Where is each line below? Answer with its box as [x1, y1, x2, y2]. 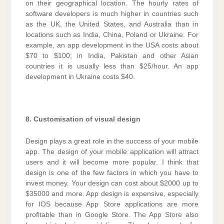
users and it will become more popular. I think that [25, 158, 198, 166]
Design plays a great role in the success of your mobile [25, 137, 198, 145]
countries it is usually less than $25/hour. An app [25, 62, 198, 70]
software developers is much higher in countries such [25, 10, 198, 18]
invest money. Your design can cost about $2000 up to [25, 179, 198, 187]
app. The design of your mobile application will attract [25, 147, 198, 155]
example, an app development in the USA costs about [25, 41, 198, 49]
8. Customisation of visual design [25, 115, 140, 123]
